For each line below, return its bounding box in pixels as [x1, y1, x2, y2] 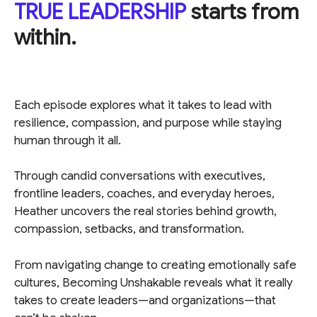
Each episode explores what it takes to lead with [14, 97, 272, 113]
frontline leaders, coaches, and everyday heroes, [14, 186, 275, 202]
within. [14, 23, 76, 51]
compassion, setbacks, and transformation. [14, 221, 244, 237]
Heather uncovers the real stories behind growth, [14, 204, 277, 219]
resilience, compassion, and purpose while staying [14, 115, 282, 130]
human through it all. [14, 132, 121, 148]
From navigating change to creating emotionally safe [14, 257, 296, 272]
